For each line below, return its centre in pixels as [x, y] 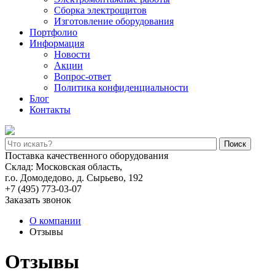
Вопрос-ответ [83, 76]
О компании [55, 221]
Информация [57, 43]
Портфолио [53, 32]
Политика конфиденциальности [121, 87]
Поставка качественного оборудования [87, 156]
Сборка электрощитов [100, 10]
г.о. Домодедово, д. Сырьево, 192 [74, 178]
